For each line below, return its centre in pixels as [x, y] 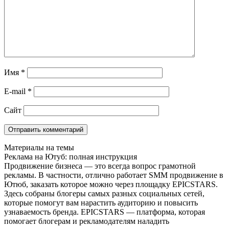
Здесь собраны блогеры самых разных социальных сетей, [104, 194]
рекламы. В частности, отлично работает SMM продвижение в [114, 175]
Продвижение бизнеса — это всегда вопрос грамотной [100, 166]
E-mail [16, 91]
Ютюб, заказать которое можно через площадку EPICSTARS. [111, 185]
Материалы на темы [39, 148]
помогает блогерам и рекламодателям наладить [87, 221]
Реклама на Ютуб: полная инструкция [71, 157]
